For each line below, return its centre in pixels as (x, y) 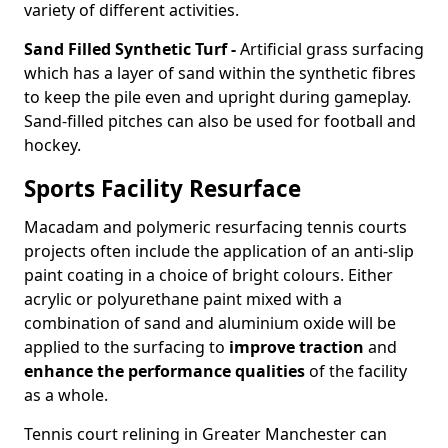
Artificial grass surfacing (332, 49)
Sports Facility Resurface (162, 188)
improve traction (296, 347)
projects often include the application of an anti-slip (219, 251)
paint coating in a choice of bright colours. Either (208, 275)
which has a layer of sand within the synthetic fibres (220, 73)
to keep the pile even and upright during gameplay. (217, 97)
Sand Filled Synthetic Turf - (132, 49)
